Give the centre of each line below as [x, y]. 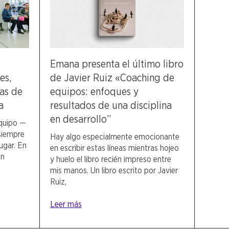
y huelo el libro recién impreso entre [111, 159]
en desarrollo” [81, 119]
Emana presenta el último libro [117, 64]
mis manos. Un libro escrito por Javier [114, 171]
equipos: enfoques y [95, 92]
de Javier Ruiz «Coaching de [112, 78]
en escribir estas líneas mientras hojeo [115, 148]
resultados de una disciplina [111, 106]
